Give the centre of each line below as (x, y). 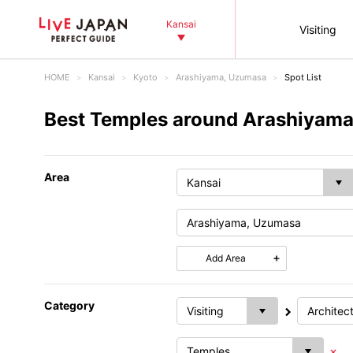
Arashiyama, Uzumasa (221, 77)
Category (69, 305)
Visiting (318, 29)
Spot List (303, 77)
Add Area (225, 258)
